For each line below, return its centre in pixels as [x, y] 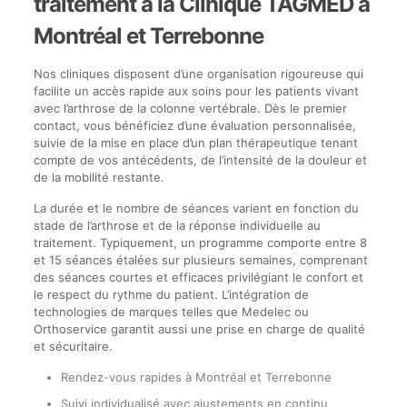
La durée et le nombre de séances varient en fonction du [196, 208]
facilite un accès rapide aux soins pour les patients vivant [196, 91]
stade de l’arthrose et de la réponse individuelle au [177, 225]
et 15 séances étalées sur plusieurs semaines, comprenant [200, 260]
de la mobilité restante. [99, 177]
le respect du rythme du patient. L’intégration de [171, 294]
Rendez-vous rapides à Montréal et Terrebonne [196, 377]
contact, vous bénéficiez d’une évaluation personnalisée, [194, 125]
